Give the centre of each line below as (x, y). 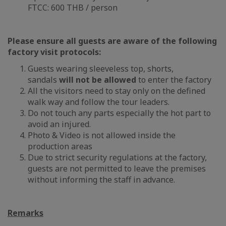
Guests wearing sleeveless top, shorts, (101, 69)
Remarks (25, 213)
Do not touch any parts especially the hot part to (119, 113)
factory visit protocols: (54, 52)
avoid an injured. (59, 124)
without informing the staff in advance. (101, 180)
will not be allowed (98, 80)
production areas (60, 147)
